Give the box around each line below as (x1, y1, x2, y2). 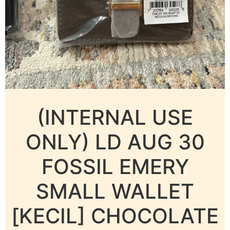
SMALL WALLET (36, 179, 194, 204)
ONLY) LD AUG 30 (25, 129, 205, 155)
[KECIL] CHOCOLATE (11, 203, 219, 228)
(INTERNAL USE (37, 105, 193, 130)
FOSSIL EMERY (41, 154, 189, 179)
